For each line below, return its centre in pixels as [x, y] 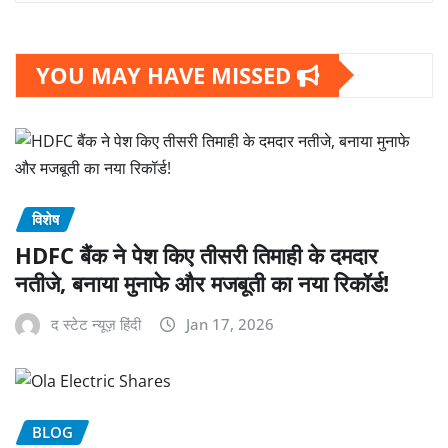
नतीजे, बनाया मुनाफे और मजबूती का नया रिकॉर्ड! [202, 283]
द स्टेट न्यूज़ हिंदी [96, 324]
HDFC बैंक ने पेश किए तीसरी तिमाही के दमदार [196, 255]
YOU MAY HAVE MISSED [166, 74]
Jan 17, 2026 [230, 324]
